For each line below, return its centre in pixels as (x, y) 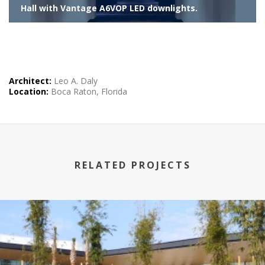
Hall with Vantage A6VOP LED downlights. (109, 8)
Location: (29, 91)
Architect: (30, 81)
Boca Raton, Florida (88, 91)
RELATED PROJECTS (132, 165)
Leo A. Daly (75, 81)
